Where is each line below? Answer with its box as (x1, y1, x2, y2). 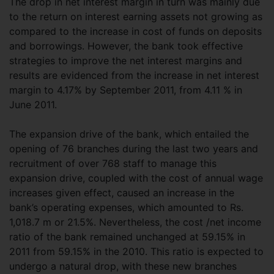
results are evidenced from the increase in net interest (9, 69, 259, 81)
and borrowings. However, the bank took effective (9, 40, 243, 52)
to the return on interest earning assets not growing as (9, 10, 262, 23)
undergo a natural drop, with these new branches (9, 260, 237, 272)
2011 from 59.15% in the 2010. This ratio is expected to (9, 245, 264, 257)
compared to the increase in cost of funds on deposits (9, 25, 262, 37)
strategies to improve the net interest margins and (9, 54, 242, 67)
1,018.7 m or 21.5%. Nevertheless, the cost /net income (9, 216, 261, 228)
